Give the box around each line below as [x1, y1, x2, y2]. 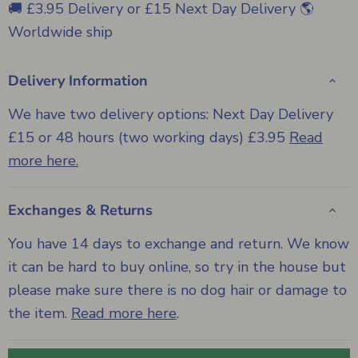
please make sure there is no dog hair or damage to [8, 280, 347, 300]
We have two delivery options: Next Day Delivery [8, 105, 333, 125]
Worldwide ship [8, 22, 113, 42]
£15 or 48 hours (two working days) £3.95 [8, 128, 289, 148]
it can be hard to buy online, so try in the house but [8, 257, 346, 277]
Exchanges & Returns [8, 201, 153, 221]
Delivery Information [8, 71, 148, 91]
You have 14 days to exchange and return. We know [8, 234, 349, 254]
